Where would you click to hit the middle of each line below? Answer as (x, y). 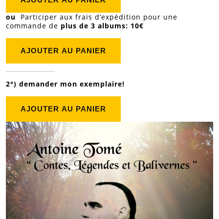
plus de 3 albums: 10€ (101, 25)
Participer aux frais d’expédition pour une (97, 17)
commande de (32, 25)
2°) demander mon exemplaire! (65, 84)
